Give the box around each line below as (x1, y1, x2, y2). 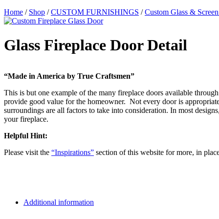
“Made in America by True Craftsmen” (4, 72, 134, 81)
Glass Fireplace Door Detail (4, 36, 187, 54)
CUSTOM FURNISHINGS (51, 8, 139, 17)
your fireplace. (4, 115, 48, 124)
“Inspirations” (51, 148, 94, 157)
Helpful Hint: (4, 131, 47, 140)
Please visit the (4, 148, 51, 157)
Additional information (23, 198, 94, 207)
